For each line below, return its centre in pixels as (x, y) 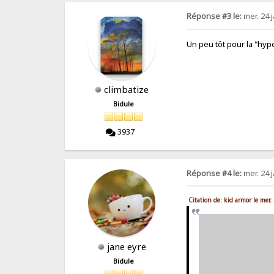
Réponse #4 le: (214, 173)
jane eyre (126, 246)
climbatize (127, 90)
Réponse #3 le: (214, 17)
